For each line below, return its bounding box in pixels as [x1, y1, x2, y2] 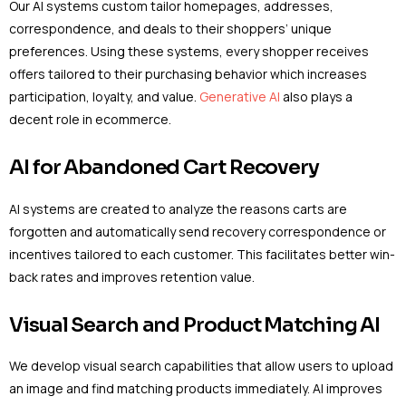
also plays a [280, 87, 353, 105]
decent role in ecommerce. [9, 110, 171, 128]
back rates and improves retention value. [9, 267, 255, 285]
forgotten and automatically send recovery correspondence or [9, 222, 386, 240]
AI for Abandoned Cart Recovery [9, 155, 319, 180]
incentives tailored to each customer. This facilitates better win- [9, 245, 395, 263]
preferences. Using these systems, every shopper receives [9, 42, 369, 60]
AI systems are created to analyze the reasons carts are [9, 199, 347, 217]
